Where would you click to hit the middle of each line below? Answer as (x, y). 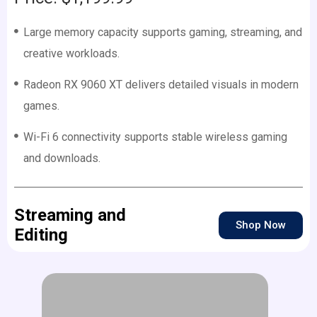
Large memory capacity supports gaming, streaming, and (162, 33)
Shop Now (261, 225)
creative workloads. (71, 54)
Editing (41, 235)
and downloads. (62, 158)
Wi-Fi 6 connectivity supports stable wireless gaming (155, 137)
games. (41, 106)
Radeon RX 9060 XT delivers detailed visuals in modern (161, 85)
